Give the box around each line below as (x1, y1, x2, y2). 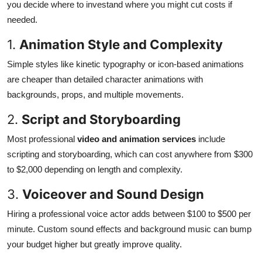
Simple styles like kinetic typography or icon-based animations (7, 59, 244, 70)
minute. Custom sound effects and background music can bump (7, 224, 251, 235)
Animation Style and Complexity (19, 37, 223, 53)
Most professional (7, 134, 77, 144)
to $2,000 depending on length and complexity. (7, 164, 182, 175)
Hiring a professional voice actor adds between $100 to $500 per (7, 209, 251, 219)
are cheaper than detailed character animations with (7, 74, 203, 85)
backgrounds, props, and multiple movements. (7, 89, 184, 100)
